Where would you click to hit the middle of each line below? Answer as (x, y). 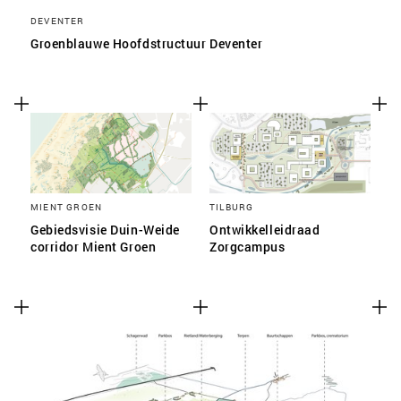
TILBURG (232, 207)
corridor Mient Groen (94, 247)
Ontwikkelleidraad (265, 230)
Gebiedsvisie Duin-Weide (105, 230)
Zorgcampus (247, 247)
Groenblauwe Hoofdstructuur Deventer (147, 43)
